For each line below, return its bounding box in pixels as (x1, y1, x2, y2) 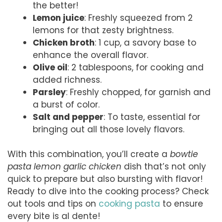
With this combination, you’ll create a (7, 148, 170, 161)
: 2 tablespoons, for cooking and (67, 61, 204, 73)
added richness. (33, 73, 102, 86)
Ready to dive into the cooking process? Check (7, 185, 209, 198)
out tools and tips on (7, 198, 99, 210)
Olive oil (33, 61, 67, 73)
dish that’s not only (121, 161, 206, 173)
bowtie (170, 148, 198, 161)
